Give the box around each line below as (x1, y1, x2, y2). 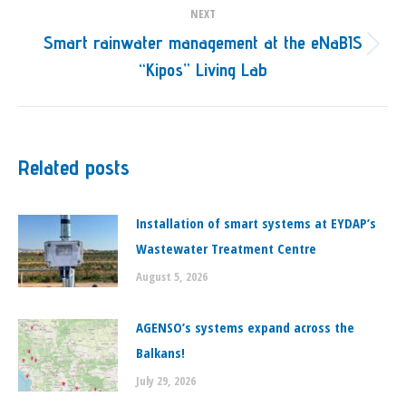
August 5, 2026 (136, 268, 208, 285)
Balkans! (136, 343, 185, 362)
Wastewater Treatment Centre (136, 239, 316, 257)
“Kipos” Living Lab (139, 59, 267, 81)
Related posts (18, 154, 130, 180)
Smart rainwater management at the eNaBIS (43, 32, 362, 53)
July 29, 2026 (136, 372, 196, 389)
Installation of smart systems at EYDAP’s (136, 214, 376, 232)
